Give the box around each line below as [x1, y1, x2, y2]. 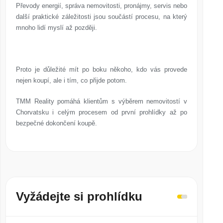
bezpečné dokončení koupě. [16, 119, 97, 127]
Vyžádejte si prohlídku [16, 190, 142, 203]
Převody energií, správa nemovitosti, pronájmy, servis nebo [16, 2, 187, 9]
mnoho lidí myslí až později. [16, 24, 97, 31]
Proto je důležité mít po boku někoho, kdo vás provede [16, 66, 187, 73]
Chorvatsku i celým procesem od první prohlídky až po [16, 109, 187, 116]
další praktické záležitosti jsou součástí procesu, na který [16, 13, 187, 20]
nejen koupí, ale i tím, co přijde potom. [16, 77, 127, 84]
